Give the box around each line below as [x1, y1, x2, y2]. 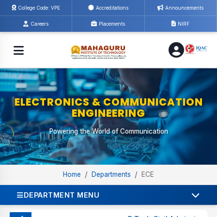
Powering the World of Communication [49, 127, 168, 135]
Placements [99, 21, 125, 27]
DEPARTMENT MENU [23, 191, 99, 199]
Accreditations [95, 5, 128, 11]
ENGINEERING [72, 106, 145, 120]
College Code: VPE [18, 5, 61, 11]
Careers [31, 21, 49, 27]
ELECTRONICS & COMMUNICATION [14, 94, 203, 109]
